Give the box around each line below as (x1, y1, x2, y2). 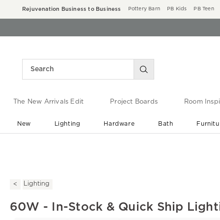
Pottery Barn (128, 6, 161, 11)
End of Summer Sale (79, 140, 149, 147)
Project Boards (110, 99, 158, 106)
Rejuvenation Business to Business (22, 6, 121, 12)
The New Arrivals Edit (13, 99, 84, 106)
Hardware (104, 120, 135, 127)
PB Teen (193, 6, 214, 11)
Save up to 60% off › (86, 150, 142, 155)
